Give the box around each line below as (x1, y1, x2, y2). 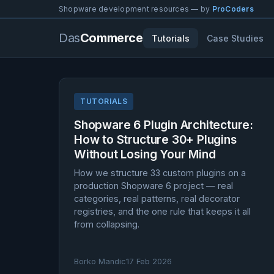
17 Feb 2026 (126, 257, 172, 266)
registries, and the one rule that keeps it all (74, 206, 251, 217)
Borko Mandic (74, 257, 126, 266)
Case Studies (206, 32, 264, 43)
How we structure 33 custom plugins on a (74, 168, 246, 178)
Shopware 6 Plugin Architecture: (74, 117, 254, 132)
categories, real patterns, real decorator (74, 193, 240, 204)
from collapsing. (74, 219, 139, 229)
